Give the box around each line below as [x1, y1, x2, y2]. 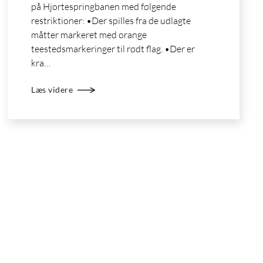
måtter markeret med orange [31, 29, 147, 41]
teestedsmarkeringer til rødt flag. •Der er [31, 43, 195, 55]
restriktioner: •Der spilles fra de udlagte [31, 15, 191, 26]
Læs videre [31, 85, 73, 95]
